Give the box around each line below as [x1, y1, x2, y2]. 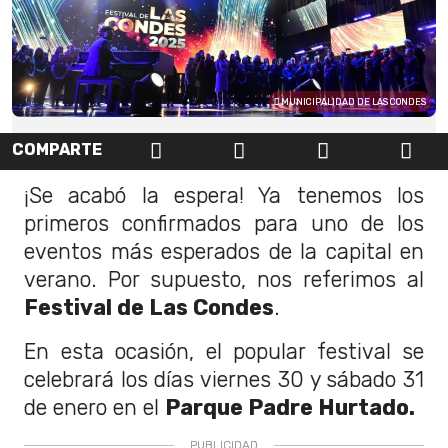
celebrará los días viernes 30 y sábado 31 [24, 366, 424, 392]
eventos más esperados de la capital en [24, 238, 424, 264]
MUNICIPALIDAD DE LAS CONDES [279, 97, 426, 108]
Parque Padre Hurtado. [165, 394, 420, 420]
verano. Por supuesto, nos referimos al [24, 266, 424, 292]
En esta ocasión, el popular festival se [24, 338, 424, 364]
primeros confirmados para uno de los [24, 210, 424, 236]
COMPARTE [12, 140, 102, 160]
